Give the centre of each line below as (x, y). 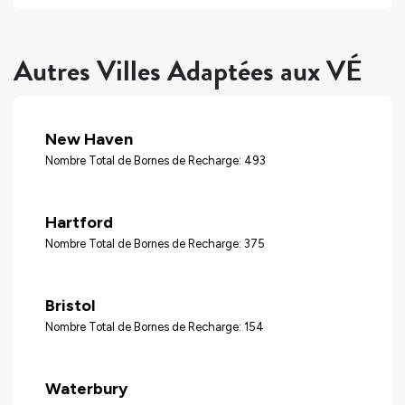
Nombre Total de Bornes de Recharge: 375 (155, 243)
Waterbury (86, 388)
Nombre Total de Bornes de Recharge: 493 (155, 160)
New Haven (89, 139)
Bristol (70, 305)
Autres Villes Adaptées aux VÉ (188, 71)
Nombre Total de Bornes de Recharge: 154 (155, 326)
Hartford (79, 222)
